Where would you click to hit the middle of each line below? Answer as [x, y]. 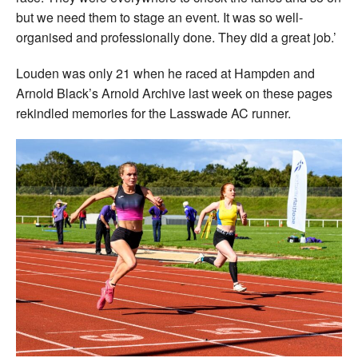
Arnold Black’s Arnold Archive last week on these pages [174, 93]
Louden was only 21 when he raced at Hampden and [165, 73]
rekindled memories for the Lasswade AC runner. [153, 113]
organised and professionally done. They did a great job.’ [176, 37]
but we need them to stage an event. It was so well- [159, 17]
